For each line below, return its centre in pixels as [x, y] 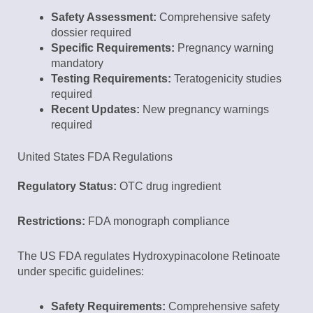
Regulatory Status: [67, 187]
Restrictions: [51, 221]
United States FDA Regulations [95, 157]
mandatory [77, 64]
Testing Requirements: [111, 79]
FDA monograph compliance [158, 221]
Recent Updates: [95, 110]
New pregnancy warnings [204, 110]
